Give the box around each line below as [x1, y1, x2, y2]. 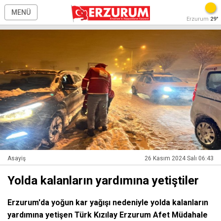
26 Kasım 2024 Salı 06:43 [145, 155, 214, 162]
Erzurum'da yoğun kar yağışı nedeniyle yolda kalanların [7, 198, 208, 208]
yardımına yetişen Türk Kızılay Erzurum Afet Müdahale [7, 210, 208, 220]
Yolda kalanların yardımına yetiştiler [7, 174, 199, 188]
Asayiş [7, 155, 26, 162]
